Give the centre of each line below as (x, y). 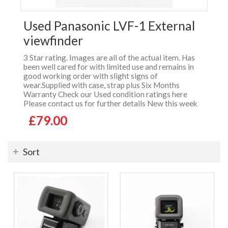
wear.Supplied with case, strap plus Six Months (102, 85)
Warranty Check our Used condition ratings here (105, 94)
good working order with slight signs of (91, 76)
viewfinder (53, 41)
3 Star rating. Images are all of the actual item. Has (109, 58)
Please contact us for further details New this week (110, 104)
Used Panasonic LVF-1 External (109, 26)
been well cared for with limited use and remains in (109, 67)
